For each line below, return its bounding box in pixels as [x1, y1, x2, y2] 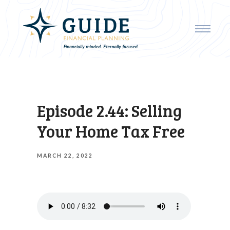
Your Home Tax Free [37, 120, 185, 142]
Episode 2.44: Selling [37, 100, 182, 122]
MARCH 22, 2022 [37, 152, 93, 159]
